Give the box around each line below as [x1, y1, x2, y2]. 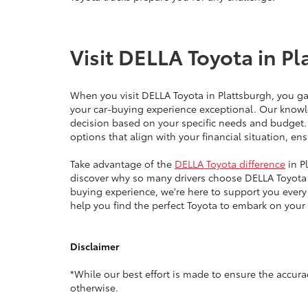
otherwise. [70, 280, 118, 295]
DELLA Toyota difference [175, 157, 285, 171]
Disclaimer [70, 239, 119, 254]
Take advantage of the [70, 157, 175, 171]
